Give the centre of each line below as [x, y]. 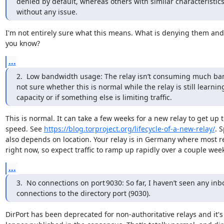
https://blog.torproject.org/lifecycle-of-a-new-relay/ [129, 128]
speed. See [24, 128]
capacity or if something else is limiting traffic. [94, 97]
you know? [22, 43]
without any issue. [47, 11]
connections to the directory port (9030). [83, 193]
